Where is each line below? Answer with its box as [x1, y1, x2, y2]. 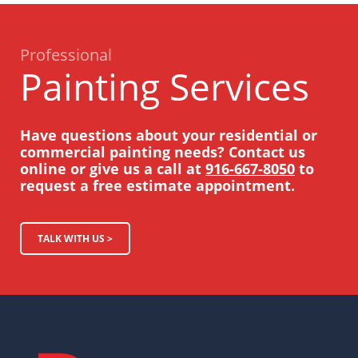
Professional [20, 43, 112, 66]
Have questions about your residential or [20, 125, 317, 145]
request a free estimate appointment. [20, 175, 295, 195]
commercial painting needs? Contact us [20, 141, 305, 161]
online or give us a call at [20, 158, 205, 178]
